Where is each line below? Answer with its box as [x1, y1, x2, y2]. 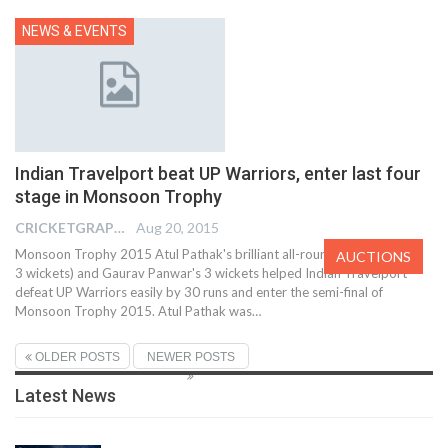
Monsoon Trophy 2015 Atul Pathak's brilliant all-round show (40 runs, [15, 245, 423, 262]
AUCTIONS [336, 247, 411, 265]
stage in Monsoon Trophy [15, 185, 222, 207]
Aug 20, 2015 [136, 218, 219, 236]
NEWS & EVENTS [22, 22, 127, 39]
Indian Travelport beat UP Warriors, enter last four [15, 162, 421, 184]
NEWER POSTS [146, 349, 235, 364]
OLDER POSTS [32, 349, 120, 364]
